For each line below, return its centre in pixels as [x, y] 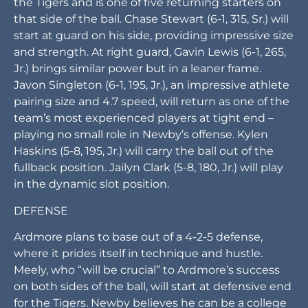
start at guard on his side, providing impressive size [154, 133]
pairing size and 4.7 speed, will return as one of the [152, 199]
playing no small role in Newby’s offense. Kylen [141, 232]
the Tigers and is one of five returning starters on [147, 100]
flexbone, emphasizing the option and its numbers [154, 34]
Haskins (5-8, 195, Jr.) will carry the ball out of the [144, 249]
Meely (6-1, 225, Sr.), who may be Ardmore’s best [143, 67]
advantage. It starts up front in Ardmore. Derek [142, 51]
